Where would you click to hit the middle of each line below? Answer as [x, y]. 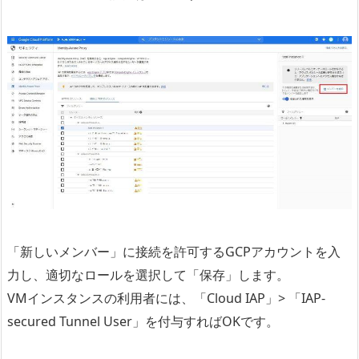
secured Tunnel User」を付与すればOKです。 [143, 322]
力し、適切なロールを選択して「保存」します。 [148, 275]
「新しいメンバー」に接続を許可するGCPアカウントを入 [174, 252]
